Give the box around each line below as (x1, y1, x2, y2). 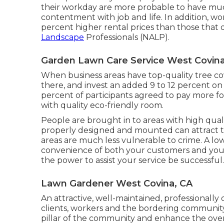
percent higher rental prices (41, 22, 154, 32)
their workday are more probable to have (41, 2, 208, 12)
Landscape (41, 32, 84, 42)
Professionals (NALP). (84, 32, 169, 42)
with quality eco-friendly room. (41, 100, 163, 110)
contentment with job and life (41, 12, 161, 22)
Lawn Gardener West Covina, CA (41, 177, 192, 189)
